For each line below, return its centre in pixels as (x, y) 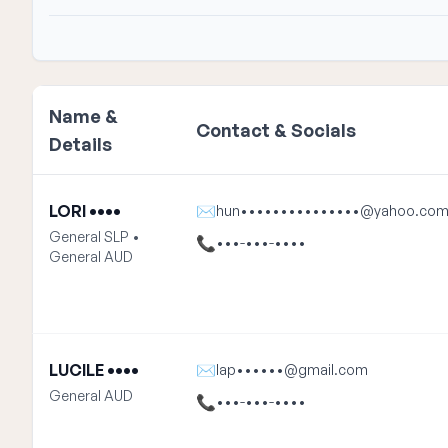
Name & (83, 116)
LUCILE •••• (94, 370)
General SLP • (94, 236)
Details (80, 144)
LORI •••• (85, 211)
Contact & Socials (276, 130)
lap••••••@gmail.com (292, 369)
